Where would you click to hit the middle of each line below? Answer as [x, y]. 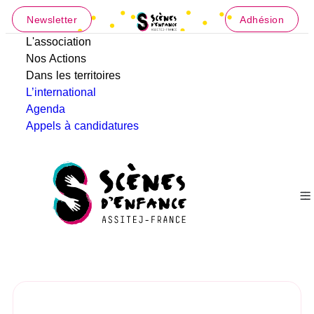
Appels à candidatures [83, 126]
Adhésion [262, 19]
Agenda [46, 109]
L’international [61, 93]
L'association [59, 42]
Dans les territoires [74, 76]
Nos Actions [56, 59]
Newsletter [52, 19]
